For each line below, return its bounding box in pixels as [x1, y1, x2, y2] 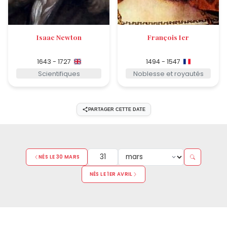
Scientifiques [37, 69, 80, 78]
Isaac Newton [36, 32, 82, 42]
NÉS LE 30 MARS [39, 154, 80, 161]
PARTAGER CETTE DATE [88, 106, 145, 112]
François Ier [147, 32, 189, 42]
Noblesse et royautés [133, 69, 204, 78]
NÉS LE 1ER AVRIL [89, 171, 133, 178]
